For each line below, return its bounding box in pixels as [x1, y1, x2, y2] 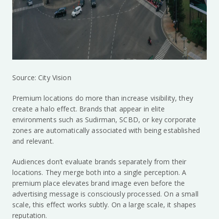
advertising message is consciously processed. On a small [12, 189, 198, 199]
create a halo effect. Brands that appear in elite [12, 104, 165, 114]
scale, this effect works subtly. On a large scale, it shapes [12, 200, 197, 210]
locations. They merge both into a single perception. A [12, 168, 187, 177]
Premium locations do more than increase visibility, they [12, 93, 193, 103]
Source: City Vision [12, 73, 71, 83]
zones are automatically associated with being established [12, 126, 200, 135]
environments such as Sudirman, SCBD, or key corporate [12, 115, 197, 125]
